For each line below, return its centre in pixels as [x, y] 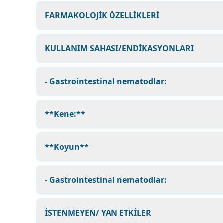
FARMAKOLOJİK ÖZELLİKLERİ [102, 15]
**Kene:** [65, 114]
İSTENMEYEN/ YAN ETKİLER [98, 213]
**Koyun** [67, 147]
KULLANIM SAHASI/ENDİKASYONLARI [119, 48]
